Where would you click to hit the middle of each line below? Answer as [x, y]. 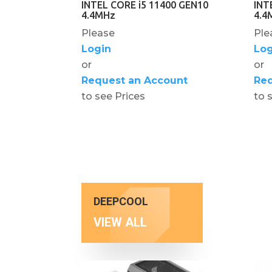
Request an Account [135, 80]
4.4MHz [99, 15]
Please [98, 33]
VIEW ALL [121, 222]
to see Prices [114, 96]
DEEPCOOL [121, 201]
